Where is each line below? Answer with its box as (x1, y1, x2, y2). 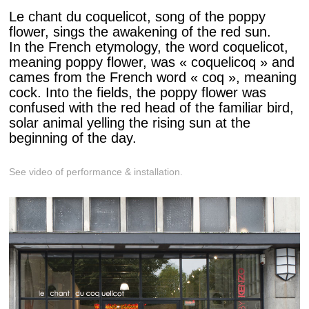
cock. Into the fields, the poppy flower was (9, 84, 266, 100)
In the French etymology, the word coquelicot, (9, 39, 288, 54)
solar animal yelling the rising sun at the (9, 114, 250, 130)
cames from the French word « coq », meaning (9, 69, 297, 85)
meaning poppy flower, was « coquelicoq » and (9, 54, 295, 70)
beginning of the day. (9, 130, 137, 146)
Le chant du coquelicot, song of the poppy (9, 8, 266, 24)
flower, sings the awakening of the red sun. (9, 23, 271, 39)
